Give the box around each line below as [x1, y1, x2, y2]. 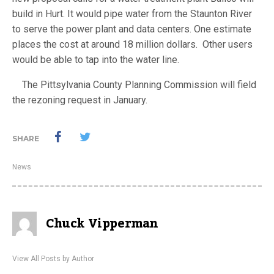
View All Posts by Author [12, 254, 94, 263]
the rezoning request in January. [12, 94, 150, 106]
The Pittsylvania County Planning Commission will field [12, 78, 256, 91]
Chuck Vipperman [46, 211, 158, 236]
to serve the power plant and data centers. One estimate [12, 23, 251, 35]
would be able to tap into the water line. [12, 53, 182, 65]
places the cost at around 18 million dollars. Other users [12, 38, 253, 50]
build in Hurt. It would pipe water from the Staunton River [12, 7, 252, 20]
